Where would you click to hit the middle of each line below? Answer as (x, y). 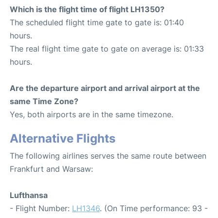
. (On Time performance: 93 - (154, 208)
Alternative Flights (63, 138)
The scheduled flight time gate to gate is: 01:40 (97, 22)
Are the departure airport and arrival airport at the (105, 88)
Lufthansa (29, 195)
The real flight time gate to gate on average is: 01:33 (107, 48)
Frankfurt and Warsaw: (51, 169)
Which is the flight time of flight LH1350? (87, 9)
